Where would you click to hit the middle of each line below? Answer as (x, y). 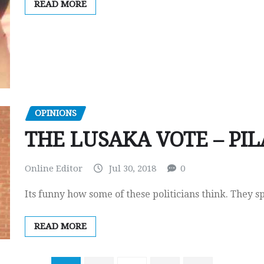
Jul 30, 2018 (133, 169)
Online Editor (54, 169)
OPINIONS (56, 113)
